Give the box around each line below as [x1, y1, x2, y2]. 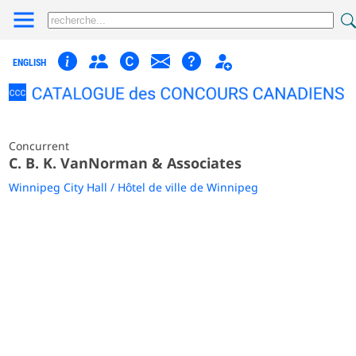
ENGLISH [13, 57, 47, 68]
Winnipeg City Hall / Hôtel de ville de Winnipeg [9, 179, 259, 195]
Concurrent [9, 137, 70, 153]
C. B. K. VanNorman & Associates [9, 153, 242, 172]
